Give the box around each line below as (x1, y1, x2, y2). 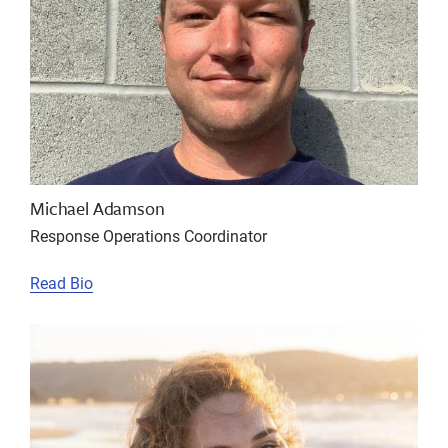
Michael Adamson (30, 195, 165, 222)
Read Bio (30, 272, 93, 294)
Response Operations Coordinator (30, 225, 267, 247)
